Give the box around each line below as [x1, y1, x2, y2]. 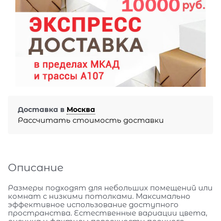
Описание [8, 161, 64, 174]
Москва [67, 105, 95, 114]
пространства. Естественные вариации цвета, [8, 208, 207, 218]
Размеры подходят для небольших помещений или [8, 183, 213, 192]
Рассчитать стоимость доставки [18, 115, 164, 125]
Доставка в [18, 105, 67, 114]
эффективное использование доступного [8, 199, 179, 209]
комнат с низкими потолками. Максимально [8, 191, 190, 201]
